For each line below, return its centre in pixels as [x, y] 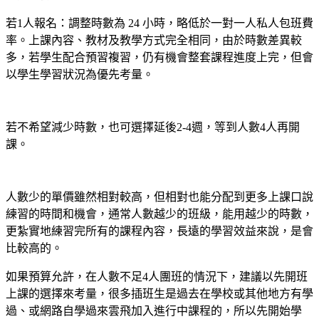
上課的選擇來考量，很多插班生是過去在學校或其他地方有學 [159, 294]
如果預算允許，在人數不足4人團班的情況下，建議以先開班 [157, 277]
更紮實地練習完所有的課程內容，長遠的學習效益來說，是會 [159, 231]
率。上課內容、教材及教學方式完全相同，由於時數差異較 [154, 41]
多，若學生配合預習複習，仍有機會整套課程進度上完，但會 [159, 58]
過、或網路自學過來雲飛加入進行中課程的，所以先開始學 [154, 311]
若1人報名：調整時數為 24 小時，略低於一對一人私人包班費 [159, 23]
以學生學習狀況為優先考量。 [80, 75]
